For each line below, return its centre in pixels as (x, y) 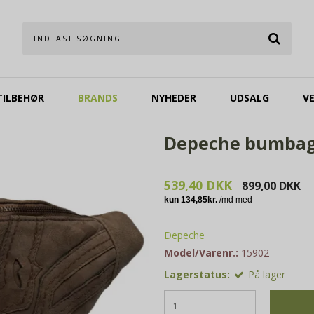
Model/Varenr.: (201, 253)
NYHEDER (173, 98)
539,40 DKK (198, 185)
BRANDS (97, 98)
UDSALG (249, 98)
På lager (267, 275)
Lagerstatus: (197, 275)
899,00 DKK (271, 186)
